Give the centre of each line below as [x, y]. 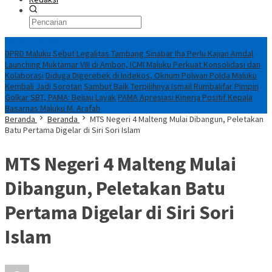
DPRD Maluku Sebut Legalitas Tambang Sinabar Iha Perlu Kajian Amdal [129, 53]
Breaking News [32, 42]
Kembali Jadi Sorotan [43, 86]
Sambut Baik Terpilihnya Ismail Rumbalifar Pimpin [171, 86]
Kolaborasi [24, 75]
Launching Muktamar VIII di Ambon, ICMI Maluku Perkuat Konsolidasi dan [133, 64]
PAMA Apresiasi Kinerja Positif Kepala [185, 97]
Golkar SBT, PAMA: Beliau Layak [60, 97]
